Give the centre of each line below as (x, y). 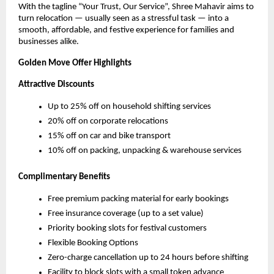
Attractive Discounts (56, 84)
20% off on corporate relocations (108, 121)
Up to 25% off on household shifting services (129, 106)
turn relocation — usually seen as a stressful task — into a (124, 18)
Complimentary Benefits (64, 177)
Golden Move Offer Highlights (75, 63)
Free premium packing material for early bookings (138, 199)
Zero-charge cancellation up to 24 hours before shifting (148, 257)
